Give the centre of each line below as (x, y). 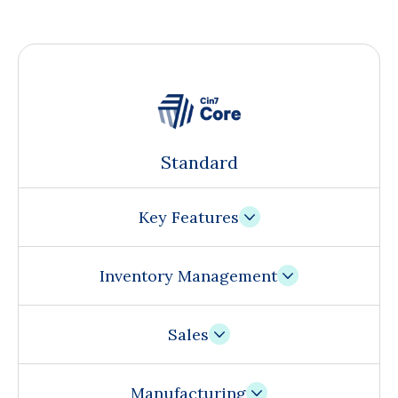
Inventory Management (188, 276)
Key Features (188, 218)
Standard (199, 163)
